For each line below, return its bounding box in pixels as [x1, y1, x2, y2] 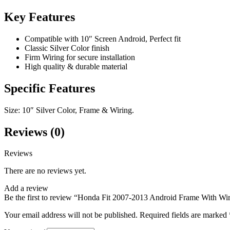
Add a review [4, 184, 48, 193]
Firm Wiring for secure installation [25, 52, 135, 62]
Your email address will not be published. [4, 210, 138, 220]
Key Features [4, 10, 75, 24]
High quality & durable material [25, 62, 127, 71]
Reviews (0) [4, 125, 65, 139]
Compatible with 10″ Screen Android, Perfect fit [25, 34, 181, 43]
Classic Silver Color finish [25, 43, 109, 52]
